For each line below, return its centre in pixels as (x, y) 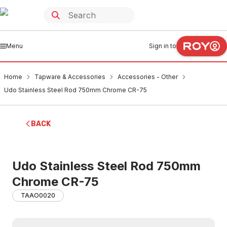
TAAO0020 (38, 195)
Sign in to (163, 46)
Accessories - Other (148, 77)
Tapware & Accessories (70, 77)
